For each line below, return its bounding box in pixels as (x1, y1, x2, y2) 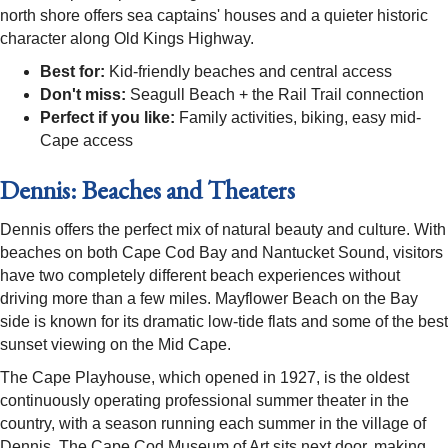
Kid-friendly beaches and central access (105, 63, 392, 81)
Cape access (40, 132, 133, 150)
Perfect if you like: (40, 109, 175, 127)
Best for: (40, 63, 105, 81)
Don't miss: (40, 86, 126, 104)
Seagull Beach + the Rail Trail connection (126, 86, 424, 104)
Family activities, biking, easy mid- (175, 109, 421, 127)
